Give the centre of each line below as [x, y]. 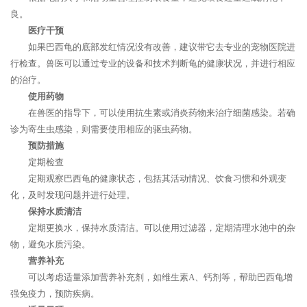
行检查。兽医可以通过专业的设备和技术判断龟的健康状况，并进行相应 [153, 63]
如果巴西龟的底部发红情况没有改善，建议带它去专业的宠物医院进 [162, 47]
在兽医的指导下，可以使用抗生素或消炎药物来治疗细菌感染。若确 [162, 113]
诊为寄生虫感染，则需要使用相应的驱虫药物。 [104, 129]
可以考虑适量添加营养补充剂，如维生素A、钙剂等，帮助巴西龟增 [160, 277]
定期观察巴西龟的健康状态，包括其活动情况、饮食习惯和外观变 [157, 179]
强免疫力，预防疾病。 [55, 294]
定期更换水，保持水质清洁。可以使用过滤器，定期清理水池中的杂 [162, 228]
